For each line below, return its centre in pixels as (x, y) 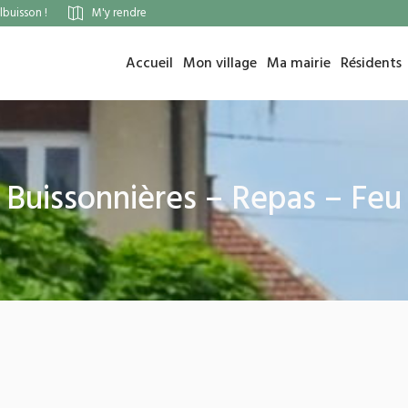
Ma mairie (299, 63)
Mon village (220, 63)
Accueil (150, 63)
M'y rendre (119, 13)
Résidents (372, 63)
